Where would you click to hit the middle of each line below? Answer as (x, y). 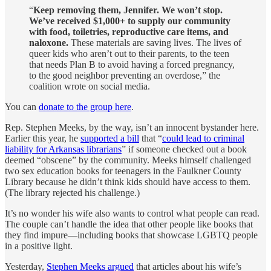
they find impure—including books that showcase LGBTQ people (131, 235)
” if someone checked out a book (184, 149)
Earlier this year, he (43, 138)
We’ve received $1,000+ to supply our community (130, 21)
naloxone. (49, 42)
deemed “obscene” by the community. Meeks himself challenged (128, 160)
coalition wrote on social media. (90, 86)
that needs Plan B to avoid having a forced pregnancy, (132, 64)
